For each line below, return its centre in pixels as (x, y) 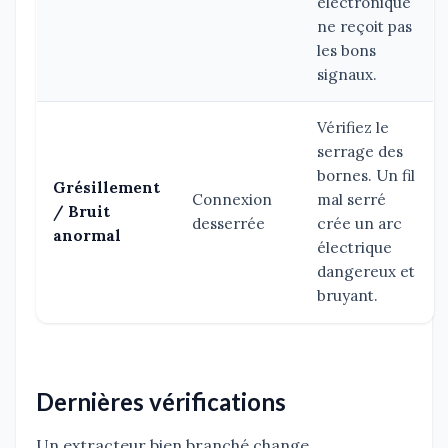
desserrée (228, 223)
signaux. (347, 74)
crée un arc (359, 223)
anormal (87, 235)
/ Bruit (81, 211)
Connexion (232, 199)
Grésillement (106, 187)
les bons (346, 50)
